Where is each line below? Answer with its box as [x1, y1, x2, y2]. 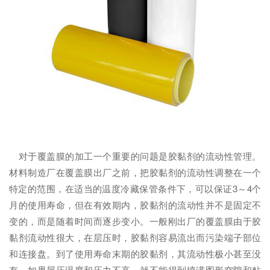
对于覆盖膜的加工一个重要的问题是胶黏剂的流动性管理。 [9, 149, 261, 162]
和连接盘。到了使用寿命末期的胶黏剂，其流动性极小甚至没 [9, 247, 261, 260]
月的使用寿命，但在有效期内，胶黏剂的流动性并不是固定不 [9, 198, 261, 211]
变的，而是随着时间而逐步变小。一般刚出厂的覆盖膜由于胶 [9, 215, 261, 227]
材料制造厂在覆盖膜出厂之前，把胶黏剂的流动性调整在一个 [9, 166, 261, 178]
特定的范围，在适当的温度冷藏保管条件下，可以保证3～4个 [9, 182, 261, 195]
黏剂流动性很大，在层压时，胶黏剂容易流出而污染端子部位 [9, 231, 261, 243]
